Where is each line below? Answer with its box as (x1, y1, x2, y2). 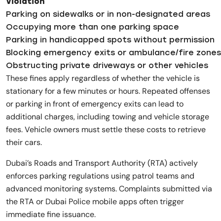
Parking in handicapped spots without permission (6, 35, 215, 44)
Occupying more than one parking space (6, 22, 179, 32)
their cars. (6, 137, 42, 147)
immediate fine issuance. (6, 209, 96, 220)
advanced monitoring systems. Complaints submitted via (6, 183, 212, 194)
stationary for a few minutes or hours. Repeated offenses (6, 85, 210, 96)
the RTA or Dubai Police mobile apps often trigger (6, 196, 184, 207)
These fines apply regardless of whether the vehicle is (6, 73, 200, 83)
